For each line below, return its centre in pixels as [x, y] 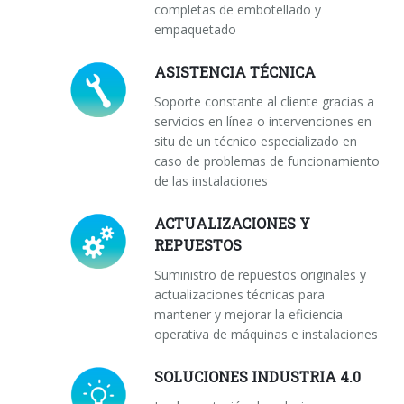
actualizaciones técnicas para [239, 295]
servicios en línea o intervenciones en [263, 122]
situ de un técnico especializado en [256, 142]
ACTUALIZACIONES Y [232, 224]
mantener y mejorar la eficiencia [248, 315]
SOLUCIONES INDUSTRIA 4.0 [257, 377]
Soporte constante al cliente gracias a [264, 102]
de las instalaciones [211, 181]
